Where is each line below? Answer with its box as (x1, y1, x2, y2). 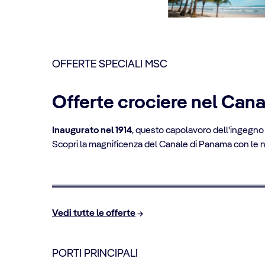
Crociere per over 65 (62, 167, 196, 183)
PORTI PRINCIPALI (52, 248, 138, 259)
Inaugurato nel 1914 (52, 125, 132, 135)
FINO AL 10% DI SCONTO (66, 156, 160, 165)
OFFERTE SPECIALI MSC (52, 59, 167, 70)
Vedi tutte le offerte (52, 208, 135, 218)
